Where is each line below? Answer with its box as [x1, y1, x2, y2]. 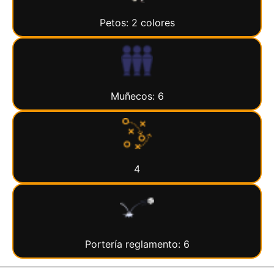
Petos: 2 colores [99, 17, 175, 29]
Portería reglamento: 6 [84, 238, 190, 251]
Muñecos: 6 [110, 89, 164, 102]
